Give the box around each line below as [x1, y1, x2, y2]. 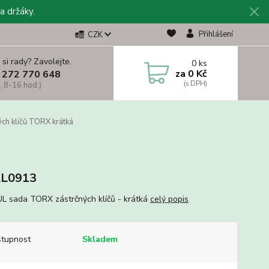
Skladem [82, 234, 118, 245]
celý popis [150, 193, 189, 205]
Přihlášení [198, 29, 233, 40]
